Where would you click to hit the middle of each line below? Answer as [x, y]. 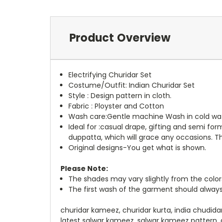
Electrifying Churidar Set [110, 75]
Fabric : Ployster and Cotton [116, 106]
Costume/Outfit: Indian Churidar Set [132, 85]
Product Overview [120, 38]
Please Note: [84, 168]
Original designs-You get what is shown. [138, 147]
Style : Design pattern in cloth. [120, 95]
